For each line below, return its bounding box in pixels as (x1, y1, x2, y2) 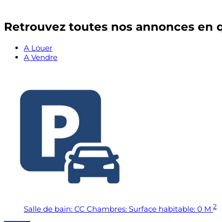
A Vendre (24, 52, 57, 62)
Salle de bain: (24, 204, 72, 214)
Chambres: (87, 204, 127, 214)
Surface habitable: (129, 204, 195, 214)
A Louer (24, 43, 53, 53)
